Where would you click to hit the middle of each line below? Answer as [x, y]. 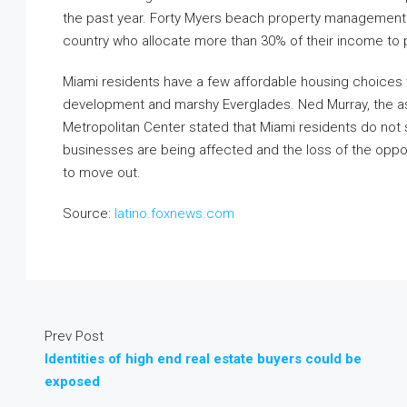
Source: [89, 213]
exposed [72, 382]
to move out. [102, 173]
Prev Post [74, 336]
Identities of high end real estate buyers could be [203, 359]
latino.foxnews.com [174, 213]
